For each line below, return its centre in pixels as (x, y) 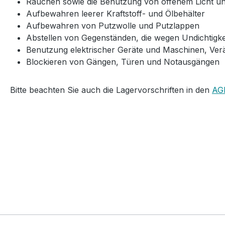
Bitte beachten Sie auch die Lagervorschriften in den (111, 90)
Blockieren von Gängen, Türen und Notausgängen (123, 62)
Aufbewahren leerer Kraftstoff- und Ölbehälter (116, 14)
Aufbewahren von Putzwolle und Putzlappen (113, 26)
